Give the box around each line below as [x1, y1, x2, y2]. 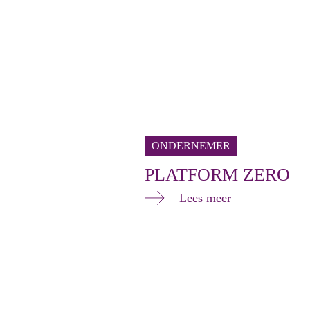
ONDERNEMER [152, 140, 230, 152]
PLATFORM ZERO [145, 165, 290, 185]
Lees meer [179, 191, 231, 206]
